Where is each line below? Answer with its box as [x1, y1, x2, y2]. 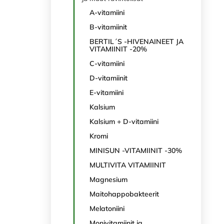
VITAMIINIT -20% [89, 44, 147, 53]
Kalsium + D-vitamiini [89, 117, 158, 126]
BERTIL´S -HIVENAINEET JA [89, 37, 183, 46]
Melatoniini [89, 204, 124, 213]
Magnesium [89, 175, 127, 184]
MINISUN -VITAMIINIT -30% [89, 146, 182, 155]
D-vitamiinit [89, 73, 127, 82]
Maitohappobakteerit [89, 189, 159, 198]
